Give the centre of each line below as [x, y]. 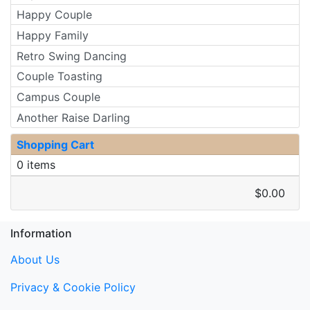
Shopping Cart [55, 144]
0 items [36, 165]
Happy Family [53, 35]
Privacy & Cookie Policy [73, 287]
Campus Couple [58, 97]
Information [41, 233]
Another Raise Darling [73, 117]
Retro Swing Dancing [72, 56]
